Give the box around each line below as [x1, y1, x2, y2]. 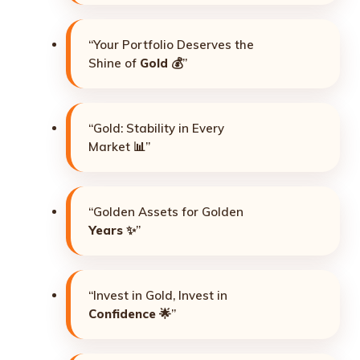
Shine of [88, 55, 140, 71]
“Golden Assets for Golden [88, 203, 243, 219]
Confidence [88, 305, 156, 321]
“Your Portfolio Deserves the [88, 36, 254, 52]
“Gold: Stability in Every [88, 120, 224, 136]
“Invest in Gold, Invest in [88, 287, 227, 303]
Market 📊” [88, 138, 150, 154]
